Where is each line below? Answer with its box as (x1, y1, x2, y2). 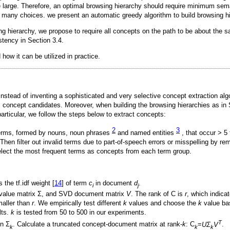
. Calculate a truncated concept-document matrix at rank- (13, 220, 182, 228)
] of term (62, 179, 89, 187)
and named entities (116, 128, 176, 137)
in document (93, 179, 134, 187)
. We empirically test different (34, 199, 123, 207)
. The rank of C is (131, 190, 185, 198)
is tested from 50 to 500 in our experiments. (14, 208, 146, 217)
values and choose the (127, 199, 198, 207)
